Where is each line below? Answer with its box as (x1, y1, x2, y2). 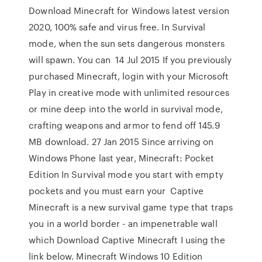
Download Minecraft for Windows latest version (29, 4, 229, 17)
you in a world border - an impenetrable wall (29, 217, 218, 230)
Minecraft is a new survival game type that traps (29, 201, 233, 213)
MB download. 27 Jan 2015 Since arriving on (29, 135, 214, 148)
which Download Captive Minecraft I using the (29, 233, 225, 246)
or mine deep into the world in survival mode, (29, 102, 223, 115)
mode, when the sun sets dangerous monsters (29, 37, 225, 50)
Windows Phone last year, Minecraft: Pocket (29, 151, 215, 164)
